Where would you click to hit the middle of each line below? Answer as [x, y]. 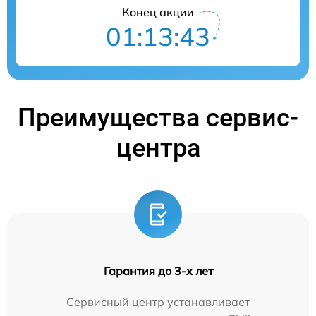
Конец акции [158, 12]
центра [158, 148]
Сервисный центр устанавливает [158, 302]
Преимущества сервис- [158, 117]
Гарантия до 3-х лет [158, 271]
